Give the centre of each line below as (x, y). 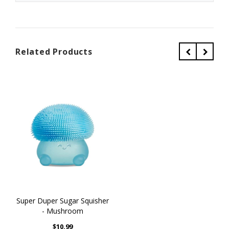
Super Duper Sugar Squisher (62, 201)
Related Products (54, 52)
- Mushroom (62, 211)
